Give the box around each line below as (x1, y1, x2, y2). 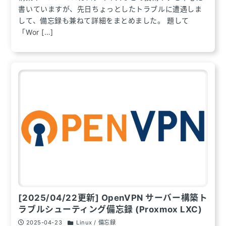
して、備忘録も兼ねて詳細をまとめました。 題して (18, 16, 189, 25)
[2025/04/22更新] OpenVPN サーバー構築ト (18, 192, 208, 203)
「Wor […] (18, 28, 53, 37)
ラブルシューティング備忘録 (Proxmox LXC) (18, 204, 202, 214)
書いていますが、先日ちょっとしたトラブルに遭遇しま (18, 5, 202, 14)
